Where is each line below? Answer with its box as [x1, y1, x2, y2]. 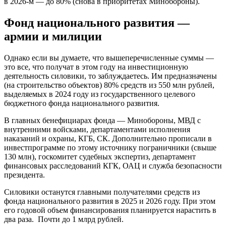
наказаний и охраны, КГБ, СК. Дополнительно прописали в [4, 134, 212, 143]
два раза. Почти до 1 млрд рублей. [4, 214, 124, 223]
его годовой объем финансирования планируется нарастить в [4, 205, 216, 214]
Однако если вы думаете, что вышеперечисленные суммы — [4, 53, 214, 62]
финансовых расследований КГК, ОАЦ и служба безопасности [4, 161, 222, 170]
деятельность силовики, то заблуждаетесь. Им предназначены [4, 71, 217, 80]
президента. [4, 170, 45, 179]
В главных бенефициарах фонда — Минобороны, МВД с [4, 116, 201, 125]
